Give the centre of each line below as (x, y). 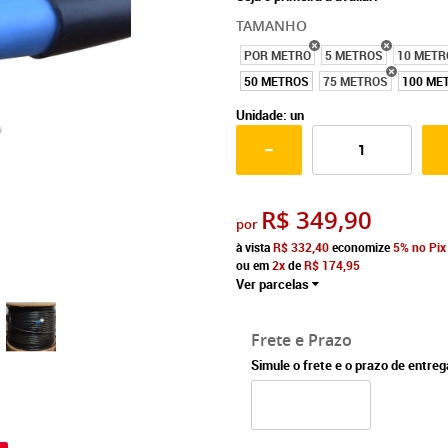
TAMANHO (271, 25)
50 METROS (276, 81)
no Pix (428, 247)
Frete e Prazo (301, 340)
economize (360, 247)
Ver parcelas (272, 284)
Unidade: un (269, 115)
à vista (254, 247)
